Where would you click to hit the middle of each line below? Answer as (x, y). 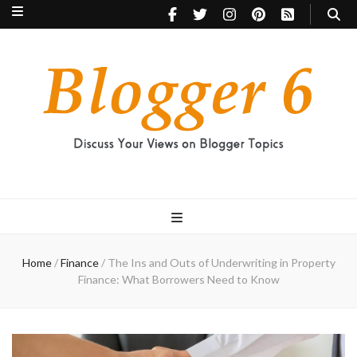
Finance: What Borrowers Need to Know (178, 279)
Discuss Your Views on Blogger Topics (92, 166)
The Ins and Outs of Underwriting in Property (221, 263)
